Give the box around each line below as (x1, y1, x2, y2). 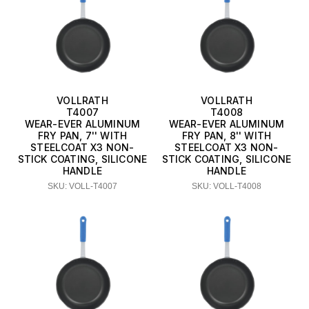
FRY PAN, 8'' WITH (181, 130, 272, 142)
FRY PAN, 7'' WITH (37, 130, 128, 142)
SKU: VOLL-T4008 (192, 181, 261, 192)
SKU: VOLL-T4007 (48, 181, 117, 192)
